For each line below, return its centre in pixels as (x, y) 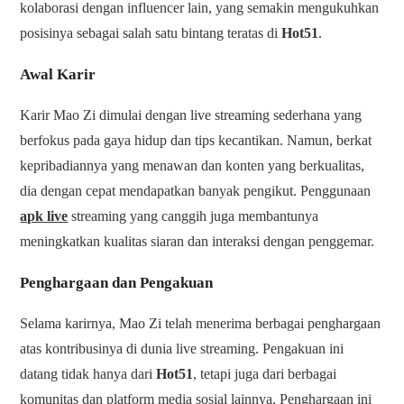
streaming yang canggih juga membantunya (193, 216)
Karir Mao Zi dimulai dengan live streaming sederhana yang (191, 115)
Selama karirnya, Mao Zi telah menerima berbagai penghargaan (201, 324)
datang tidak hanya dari (88, 374)
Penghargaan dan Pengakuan (117, 283)
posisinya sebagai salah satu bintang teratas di (151, 33)
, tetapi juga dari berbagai (265, 374)
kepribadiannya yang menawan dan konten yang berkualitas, (193, 166)
